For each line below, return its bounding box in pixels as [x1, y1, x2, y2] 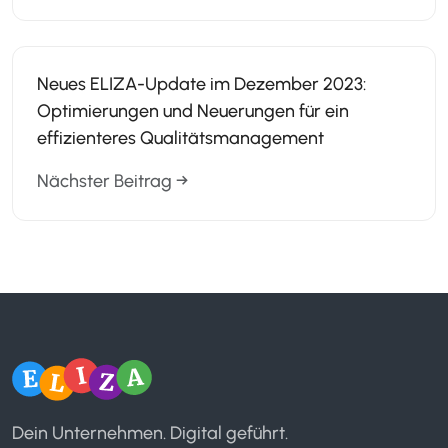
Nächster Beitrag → [37, 170, 189, 193]
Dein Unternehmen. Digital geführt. [12, 421, 289, 444]
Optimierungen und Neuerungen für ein [37, 100, 350, 123]
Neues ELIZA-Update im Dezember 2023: [37, 73, 367, 96]
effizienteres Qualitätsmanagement [37, 127, 325, 150]
